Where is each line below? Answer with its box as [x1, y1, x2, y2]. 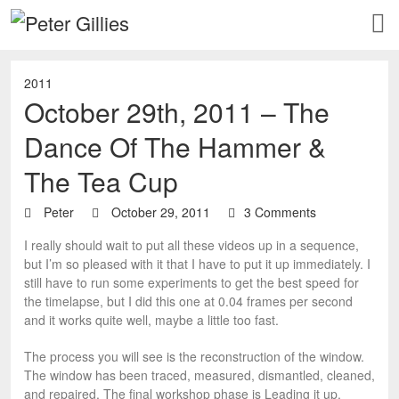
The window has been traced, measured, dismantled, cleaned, [24, 366, 375, 384]
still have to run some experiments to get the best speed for [24, 273, 359, 291]
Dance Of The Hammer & [24, 127, 326, 166]
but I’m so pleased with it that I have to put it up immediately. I [24, 255, 370, 273]
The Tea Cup [24, 162, 178, 200]
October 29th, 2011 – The [24, 93, 330, 131]
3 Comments [244, 203, 316, 221]
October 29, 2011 [108, 203, 210, 221]
